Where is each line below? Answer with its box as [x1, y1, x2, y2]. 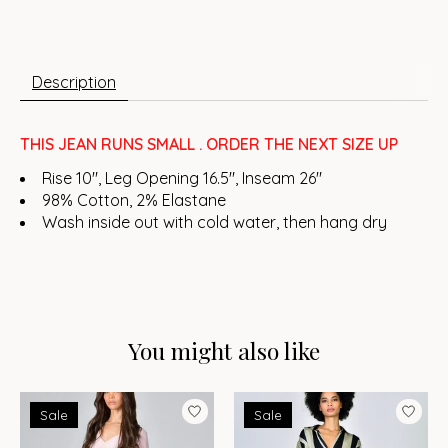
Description [32, 71, 116, 92]
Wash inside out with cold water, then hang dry [42, 211, 387, 232]
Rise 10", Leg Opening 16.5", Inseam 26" [42, 167, 322, 188]
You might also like [128, 334, 320, 366]
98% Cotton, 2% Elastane [42, 189, 226, 210]
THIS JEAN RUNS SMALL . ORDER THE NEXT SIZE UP [20, 133, 398, 154]
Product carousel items [20, 392, 191, 413]
